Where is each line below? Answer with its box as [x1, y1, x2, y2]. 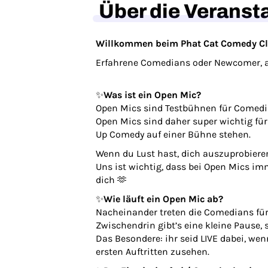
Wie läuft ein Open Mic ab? [103, 193, 223, 205]
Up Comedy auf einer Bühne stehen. [96, 129, 253, 140]
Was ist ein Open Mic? [103, 89, 201, 100]
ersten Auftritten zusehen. [96, 246, 212, 257]
